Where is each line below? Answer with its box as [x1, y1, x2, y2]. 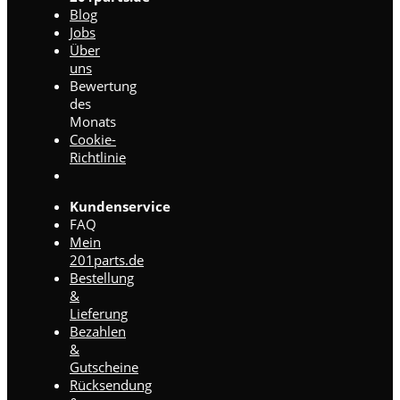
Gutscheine [70, 358, 138, 377]
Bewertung [70, 77, 137, 96]
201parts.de [70, 251, 144, 270]
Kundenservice [70, 197, 171, 216]
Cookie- [70, 130, 116, 149]
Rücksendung [70, 376, 152, 395]
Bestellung [70, 269, 134, 287]
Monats [70, 112, 116, 131]
